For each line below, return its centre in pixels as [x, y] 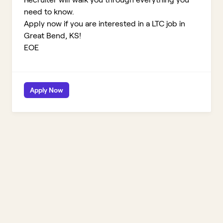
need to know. [49, 12]
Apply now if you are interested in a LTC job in [105, 24]
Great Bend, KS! [53, 36]
